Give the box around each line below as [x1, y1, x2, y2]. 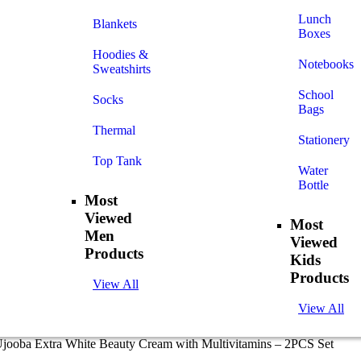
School [298, 88, 334, 102]
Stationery [298, 133, 350, 147]
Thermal [93, 123, 135, 137]
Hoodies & [93, 48, 148, 61]
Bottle [298, 178, 329, 192]
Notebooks [298, 57, 354, 71]
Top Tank [93, 154, 142, 168]
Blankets [93, 17, 137, 31]
